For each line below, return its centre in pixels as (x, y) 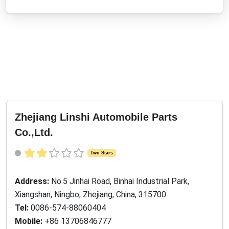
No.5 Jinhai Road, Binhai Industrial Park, (120, 181)
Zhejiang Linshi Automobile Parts (96, 117)
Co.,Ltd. (34, 132)
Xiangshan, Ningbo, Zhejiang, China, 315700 (90, 195)
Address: (33, 181)
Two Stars (101, 153)
